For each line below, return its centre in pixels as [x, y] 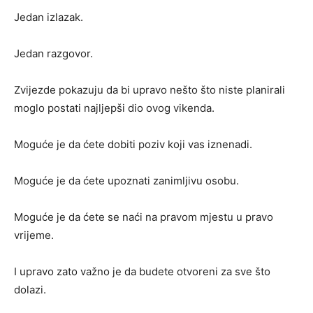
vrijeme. [34, 235]
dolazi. [30, 289]
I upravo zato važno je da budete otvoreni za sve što [142, 271]
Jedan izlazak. [49, 17]
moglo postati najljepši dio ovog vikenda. [114, 108]
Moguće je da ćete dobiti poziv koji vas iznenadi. [133, 144]
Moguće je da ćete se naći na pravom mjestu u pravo [144, 217]
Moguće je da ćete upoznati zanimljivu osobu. [126, 180]
